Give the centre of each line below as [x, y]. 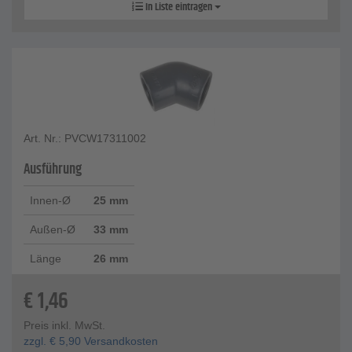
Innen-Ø [50, 201]
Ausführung [53, 170]
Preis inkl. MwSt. [64, 326]
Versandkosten [119, 341]
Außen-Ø [53, 230]
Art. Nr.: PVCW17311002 [85, 139]
